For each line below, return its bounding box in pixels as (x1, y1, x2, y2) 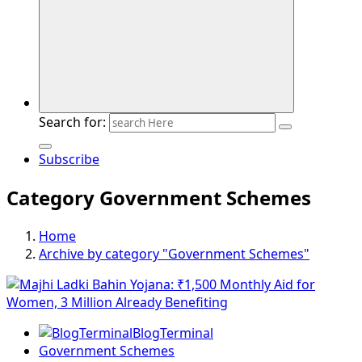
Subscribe (39, 149, 99, 168)
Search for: (39, 112, 106, 131)
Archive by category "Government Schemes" (39, 244, 309, 263)
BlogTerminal (133, 323, 213, 342)
